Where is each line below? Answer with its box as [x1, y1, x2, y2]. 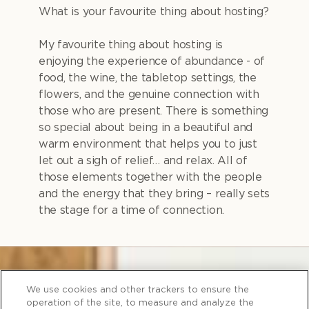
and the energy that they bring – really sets [39, 188, 270, 199]
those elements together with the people [39, 171, 262, 183]
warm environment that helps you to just [39, 138, 257, 150]
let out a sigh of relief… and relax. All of [39, 154, 248, 166]
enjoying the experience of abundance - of [39, 55, 265, 67]
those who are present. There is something [39, 105, 268, 117]
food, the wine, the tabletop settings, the [39, 72, 257, 83]
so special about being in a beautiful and [39, 121, 252, 133]
